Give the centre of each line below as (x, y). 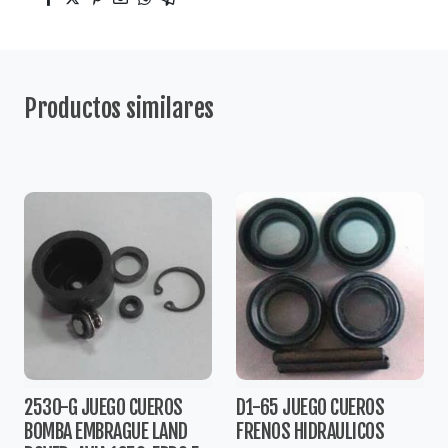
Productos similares (119, 107)
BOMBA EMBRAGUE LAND (106, 431)
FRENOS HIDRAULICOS (310, 431)
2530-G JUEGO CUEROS (103, 407)
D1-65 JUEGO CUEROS (310, 407)
